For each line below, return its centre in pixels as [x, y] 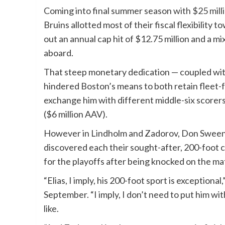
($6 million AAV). [76, 114]
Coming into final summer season [108, 11]
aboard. [59, 53]
